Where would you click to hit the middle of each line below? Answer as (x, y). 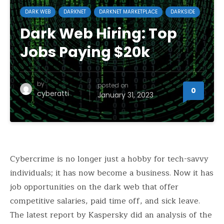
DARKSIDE (183, 12)
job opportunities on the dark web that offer (94, 187)
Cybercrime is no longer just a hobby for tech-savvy (109, 159)
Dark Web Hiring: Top (98, 33)
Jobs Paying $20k (85, 52)
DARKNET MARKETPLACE (128, 12)
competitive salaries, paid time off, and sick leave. (105, 201)
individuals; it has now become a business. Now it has (112, 173)
